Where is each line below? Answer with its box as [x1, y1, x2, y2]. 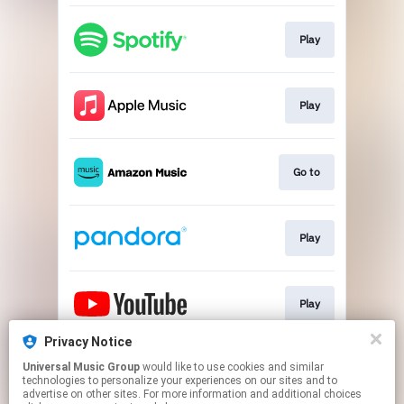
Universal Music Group [23, 361, 140, 373]
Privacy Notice [44, 335, 132, 349]
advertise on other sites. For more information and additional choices [23, 388, 362, 400]
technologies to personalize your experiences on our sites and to [23, 374, 337, 387]
